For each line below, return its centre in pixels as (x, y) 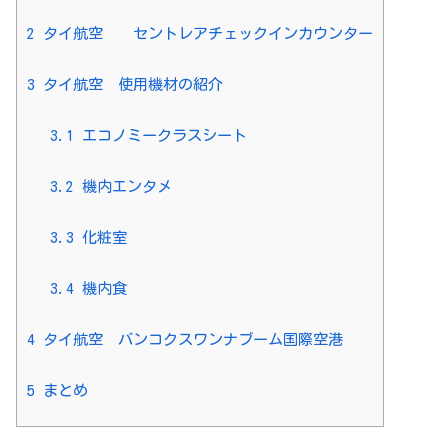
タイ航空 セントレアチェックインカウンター (204, 33)
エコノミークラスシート (160, 135)
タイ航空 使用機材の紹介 (129, 84)
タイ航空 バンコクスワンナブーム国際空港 (189, 339)
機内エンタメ (122, 186)
